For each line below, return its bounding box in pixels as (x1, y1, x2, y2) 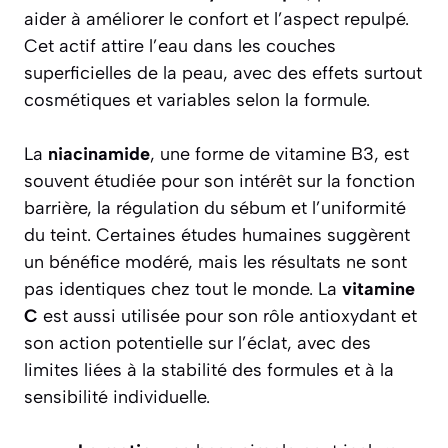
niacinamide (48, 143, 150, 166)
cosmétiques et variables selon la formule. (24, 89, 370, 112)
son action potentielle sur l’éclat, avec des (24, 332, 371, 355)
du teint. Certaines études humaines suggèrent (24, 224, 410, 247)
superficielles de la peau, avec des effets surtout (24, 62, 422, 85)
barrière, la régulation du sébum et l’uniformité (24, 197, 406, 220)
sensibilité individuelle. (24, 386, 210, 409)
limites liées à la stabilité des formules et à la (24, 359, 394, 382)
